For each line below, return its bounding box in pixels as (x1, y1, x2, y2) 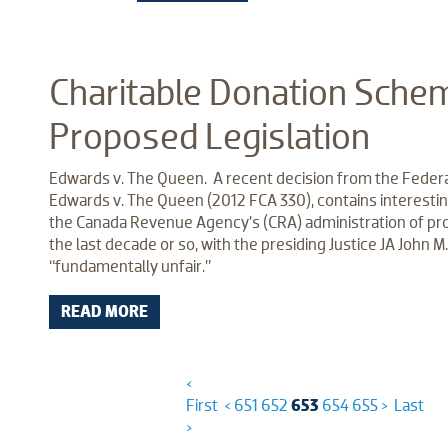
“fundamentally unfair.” (49, 256, 214, 276)
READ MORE (61, 301, 148, 321)
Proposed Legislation (49, 116, 370, 158)
